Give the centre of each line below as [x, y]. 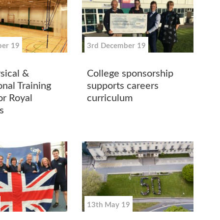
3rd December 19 [117, 46]
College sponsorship [130, 73]
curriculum [110, 98]
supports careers [123, 86]
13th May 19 [109, 205]
